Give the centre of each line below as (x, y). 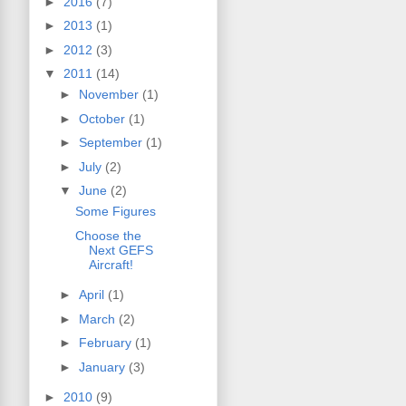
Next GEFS (121, 250)
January (103, 367)
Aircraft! (111, 264)
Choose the (108, 235)
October (103, 118)
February (106, 343)
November (110, 95)
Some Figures (115, 212)
